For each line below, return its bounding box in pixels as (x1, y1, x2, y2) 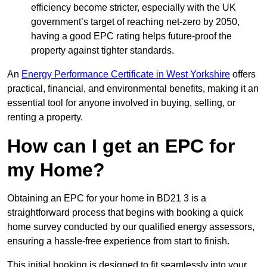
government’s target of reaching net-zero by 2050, (31, 17, 240, 27)
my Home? (7, 159, 105, 181)
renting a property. (7, 112, 83, 123)
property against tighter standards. (31, 45, 174, 56)
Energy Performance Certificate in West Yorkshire (21, 69, 230, 80)
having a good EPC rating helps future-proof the (31, 31, 232, 42)
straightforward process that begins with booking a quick (7, 207, 243, 218)
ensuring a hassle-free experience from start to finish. (7, 236, 229, 247)
